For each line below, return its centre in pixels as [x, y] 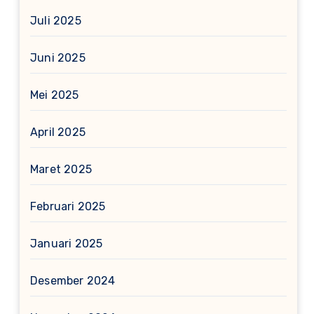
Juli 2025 [56, 21]
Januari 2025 [67, 244]
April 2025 [58, 132]
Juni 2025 [58, 58]
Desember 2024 [73, 281]
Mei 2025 [55, 95]
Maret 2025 [61, 169]
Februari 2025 [68, 206]
